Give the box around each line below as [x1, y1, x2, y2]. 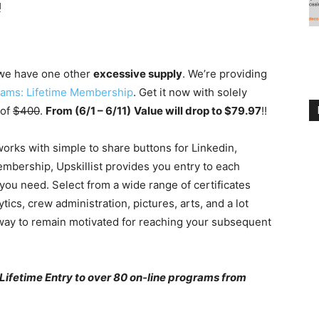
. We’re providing [182, 67, 267, 81]
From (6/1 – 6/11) [46, 104, 131, 118]
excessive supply [93, 67, 182, 81]
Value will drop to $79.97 [134, 104, 261, 118]
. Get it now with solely [133, 85, 247, 100]
